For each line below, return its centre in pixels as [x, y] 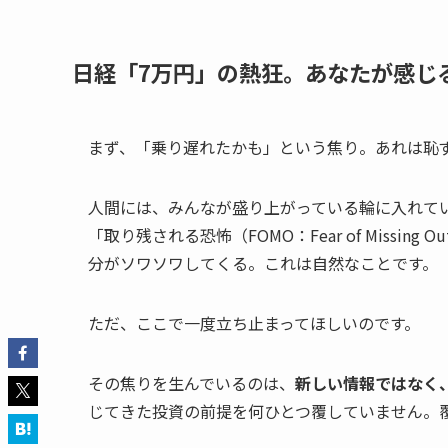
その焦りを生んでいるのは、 [191, 383]
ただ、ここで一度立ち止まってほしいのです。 [254, 323]
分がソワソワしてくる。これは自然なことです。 [263, 263]
